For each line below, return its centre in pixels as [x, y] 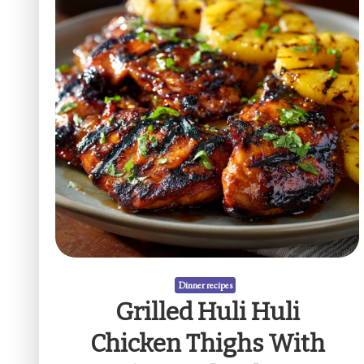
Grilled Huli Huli [207, 312]
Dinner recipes [206, 285]
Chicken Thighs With [207, 343]
